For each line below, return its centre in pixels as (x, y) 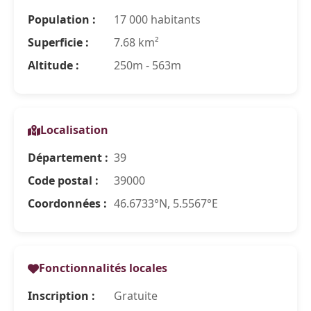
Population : (62, 19)
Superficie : (58, 42)
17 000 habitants (156, 19)
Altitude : (53, 65)
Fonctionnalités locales (103, 268)
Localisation (74, 130)
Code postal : (63, 180)
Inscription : (61, 296)
